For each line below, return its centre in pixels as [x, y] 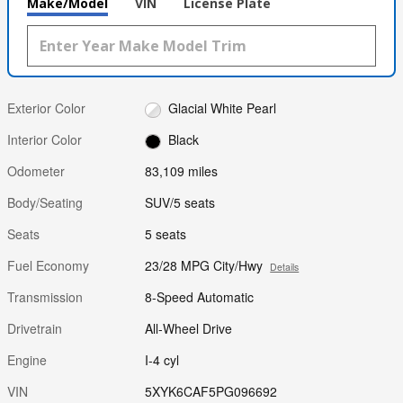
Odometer [36, 171]
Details [285, 267]
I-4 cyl [162, 360]
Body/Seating [45, 203]
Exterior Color [46, 108]
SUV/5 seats [180, 203]
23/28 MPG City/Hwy [204, 266]
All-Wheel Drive [189, 329]
